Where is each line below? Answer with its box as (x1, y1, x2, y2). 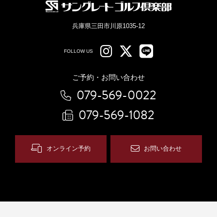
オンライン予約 (46, 145, 91, 153)
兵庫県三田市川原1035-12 (72, 22, 145, 30)
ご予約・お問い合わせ (72, 73, 145, 81)
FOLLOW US (64, 48, 93, 54)
